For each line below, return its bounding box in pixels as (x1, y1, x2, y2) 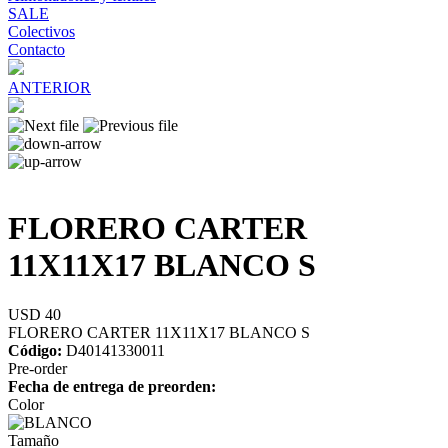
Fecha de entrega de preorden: (8, 377, 216, 395)
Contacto (8, 41, 65, 58)
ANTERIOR (8, 79, 91, 96)
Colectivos (8, 23, 75, 40)
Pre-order (8, 359, 67, 377)
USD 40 (8, 305, 61, 323)
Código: (8, 341, 66, 359)
